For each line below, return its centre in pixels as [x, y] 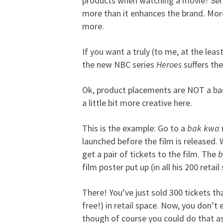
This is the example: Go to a [134, 128]
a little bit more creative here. [137, 103]
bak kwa [203, 128]
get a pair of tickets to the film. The [150, 154]
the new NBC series [119, 64]
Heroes [169, 64]
